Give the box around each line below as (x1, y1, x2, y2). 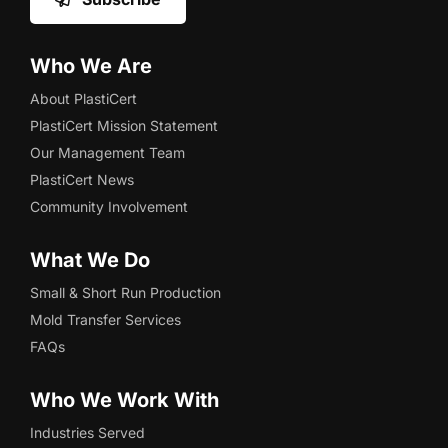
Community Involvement (29, 198, 188, 215)
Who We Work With (29, 388, 219, 412)
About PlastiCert (29, 90, 137, 107)
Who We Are (29, 54, 152, 78)
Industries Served (29, 424, 145, 441)
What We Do (29, 248, 150, 272)
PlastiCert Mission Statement (29, 117, 218, 134)
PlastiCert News (29, 171, 134, 188)
